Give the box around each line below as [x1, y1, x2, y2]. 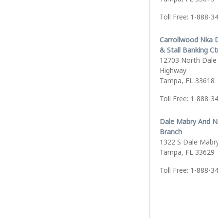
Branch [160, 127, 182, 136]
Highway [160, 66, 186, 75]
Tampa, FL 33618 [160, 76, 215, 85]
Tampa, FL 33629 [160, 147, 215, 157]
